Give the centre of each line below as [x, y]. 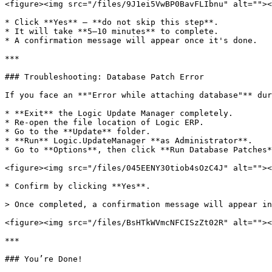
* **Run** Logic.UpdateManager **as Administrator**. [129, 141]
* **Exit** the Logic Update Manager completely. [119, 113]
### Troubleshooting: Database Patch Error [104, 77]
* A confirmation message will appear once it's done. [131, 40]
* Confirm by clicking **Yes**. [78, 186]
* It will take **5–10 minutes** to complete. [112, 31]
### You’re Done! [44, 259]
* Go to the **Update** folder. [78, 131]
